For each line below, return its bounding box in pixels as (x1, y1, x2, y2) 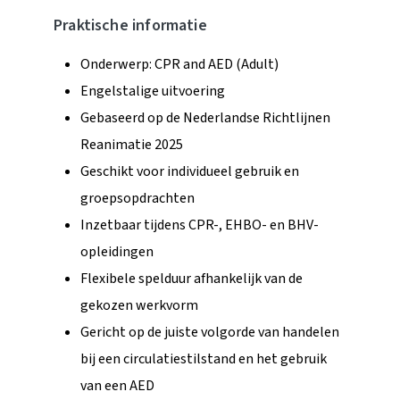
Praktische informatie (54, 13, 207, 37)
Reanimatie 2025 (80, 134, 183, 154)
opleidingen (80, 241, 154, 262)
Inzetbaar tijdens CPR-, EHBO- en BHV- (80, 214, 319, 235)
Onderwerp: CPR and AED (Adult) (80, 54, 279, 74)
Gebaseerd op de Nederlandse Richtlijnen (80, 107, 330, 128)
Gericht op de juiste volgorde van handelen (80, 321, 339, 342)
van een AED (80, 375, 154, 396)
